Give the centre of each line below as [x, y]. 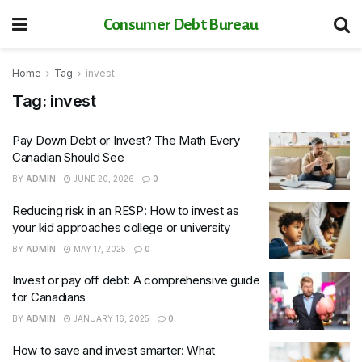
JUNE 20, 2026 [103, 179]
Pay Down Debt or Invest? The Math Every [126, 140]
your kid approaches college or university [121, 227]
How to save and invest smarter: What [114, 350]
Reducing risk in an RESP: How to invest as [126, 210]
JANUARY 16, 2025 [110, 318]
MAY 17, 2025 [99, 248]
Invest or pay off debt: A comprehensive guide [136, 280]
